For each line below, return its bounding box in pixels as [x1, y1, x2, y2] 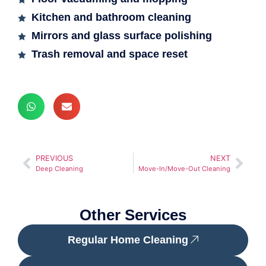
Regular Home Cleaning [67, 234, 188, 246]
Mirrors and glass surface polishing [31, 30, 212, 42]
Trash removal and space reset [31, 48, 188, 61]
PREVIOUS [36, 154, 73, 163]
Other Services [80, 206, 186, 224]
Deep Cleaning [36, 164, 83, 173]
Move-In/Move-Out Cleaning [138, 164, 230, 173]
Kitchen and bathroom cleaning [31, 11, 191, 24]
